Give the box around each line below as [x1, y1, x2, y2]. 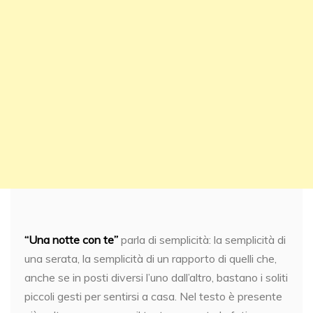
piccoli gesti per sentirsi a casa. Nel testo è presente [24, 289, 282, 303]
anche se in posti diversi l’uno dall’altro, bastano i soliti [24, 270, 288, 284]
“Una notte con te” [24, 233, 118, 247]
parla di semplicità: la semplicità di [118, 233, 286, 247]
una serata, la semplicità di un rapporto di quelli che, [24, 252, 277, 265]
